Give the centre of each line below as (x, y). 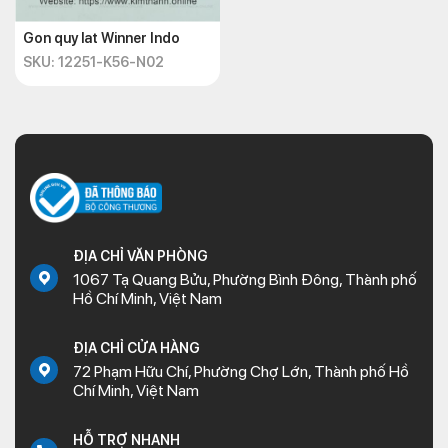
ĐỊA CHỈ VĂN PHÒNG (140, 255)
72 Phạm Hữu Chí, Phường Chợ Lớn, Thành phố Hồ (241, 371)
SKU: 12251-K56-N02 (93, 61)
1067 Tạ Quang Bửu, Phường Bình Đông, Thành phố (245, 279)
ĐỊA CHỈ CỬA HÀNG (136, 347)
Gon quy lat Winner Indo (101, 37)
